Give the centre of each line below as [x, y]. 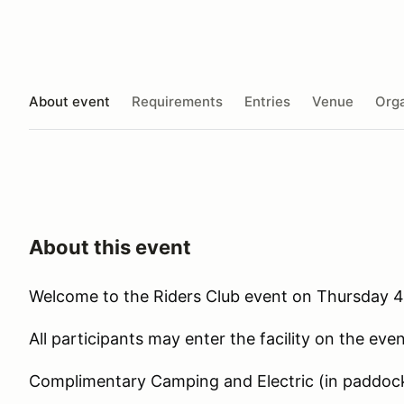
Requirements [177, 101]
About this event [110, 247]
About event [69, 101]
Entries [267, 101]
